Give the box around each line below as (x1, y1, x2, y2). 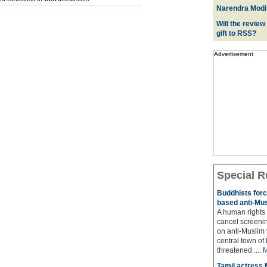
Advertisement (213, 51, 253, 57)
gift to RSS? (216, 29, 256, 38)
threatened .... (216, 246, 263, 254)
